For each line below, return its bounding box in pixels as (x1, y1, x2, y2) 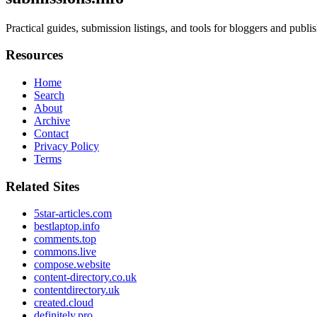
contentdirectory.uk (34, 284, 120, 296)
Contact (34, 127, 69, 140)
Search (34, 89, 64, 102)
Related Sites (6, 178, 79, 194)
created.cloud (34, 296, 93, 309)
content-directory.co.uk (34, 271, 137, 284)
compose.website (34, 258, 110, 271)
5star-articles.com (34, 207, 112, 220)
